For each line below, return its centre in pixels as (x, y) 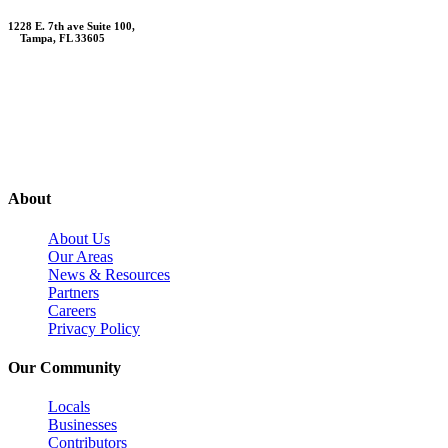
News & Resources (109, 274)
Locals (69, 407)
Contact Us (35, 74)
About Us (79, 238)
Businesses (82, 425)
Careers (72, 310)
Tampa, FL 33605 (56, 38)
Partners (73, 292)
